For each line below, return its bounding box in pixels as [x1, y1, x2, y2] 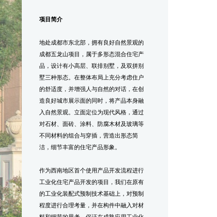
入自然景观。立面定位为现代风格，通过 [39, 109, 144, 116]
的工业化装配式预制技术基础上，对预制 [39, 190, 144, 197]
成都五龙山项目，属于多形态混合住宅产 [39, 51, 144, 58]
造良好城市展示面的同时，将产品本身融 [39, 97, 144, 104]
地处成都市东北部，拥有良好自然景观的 [39, 39, 144, 46]
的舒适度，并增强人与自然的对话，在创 [39, 86, 144, 93]
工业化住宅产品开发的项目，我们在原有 [39, 179, 144, 186]
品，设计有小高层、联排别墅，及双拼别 [39, 62, 144, 69]
